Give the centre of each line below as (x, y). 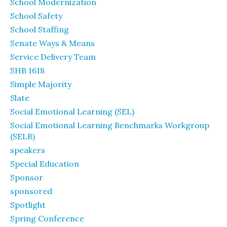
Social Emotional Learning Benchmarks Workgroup (110, 125)
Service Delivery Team (53, 57)
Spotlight (28, 205)
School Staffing (40, 29)
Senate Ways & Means (52, 43)
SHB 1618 (27, 70)
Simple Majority (41, 84)
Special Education (45, 164)
